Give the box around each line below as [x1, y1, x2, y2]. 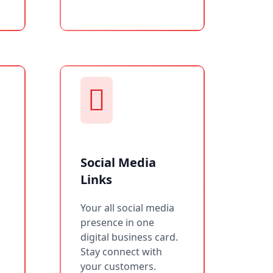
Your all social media [80, 200, 174, 214]
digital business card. [80, 230, 178, 244]
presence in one [80, 215, 154, 229]
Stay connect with [80, 244, 162, 258]
